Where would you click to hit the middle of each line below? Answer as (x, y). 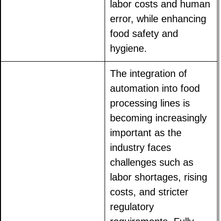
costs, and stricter (149, 192)
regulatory (132, 206)
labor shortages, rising (159, 177)
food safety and (144, 33)
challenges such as (152, 162)
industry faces (141, 147)
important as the (146, 132)
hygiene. (129, 48)
